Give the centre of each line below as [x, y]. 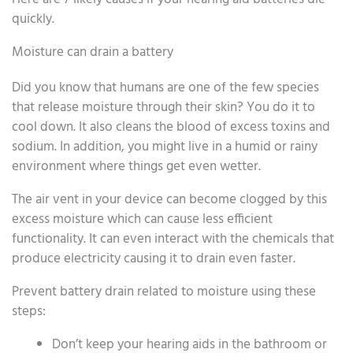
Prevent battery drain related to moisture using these [164, 292]
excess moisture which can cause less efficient [142, 219]
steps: [29, 311]
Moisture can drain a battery [93, 52]
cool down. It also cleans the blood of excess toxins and [171, 127]
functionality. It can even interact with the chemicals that [173, 239]
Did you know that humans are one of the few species [165, 87]
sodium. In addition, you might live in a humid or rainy [165, 147]
